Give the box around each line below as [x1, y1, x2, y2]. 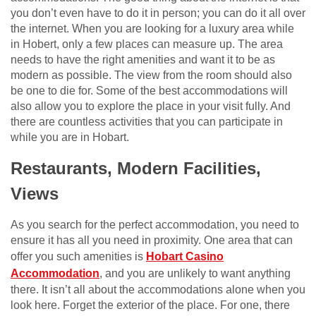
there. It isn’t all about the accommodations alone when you [11, 284, 305, 296]
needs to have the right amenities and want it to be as [11, 54, 275, 66]
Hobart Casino [146, 250, 224, 263]
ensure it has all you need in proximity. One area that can [11, 234, 293, 247]
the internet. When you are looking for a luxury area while [11, 23, 294, 35]
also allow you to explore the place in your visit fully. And [11, 100, 291, 113]
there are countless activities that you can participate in [11, 116, 283, 128]
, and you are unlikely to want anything [99, 267, 291, 280]
